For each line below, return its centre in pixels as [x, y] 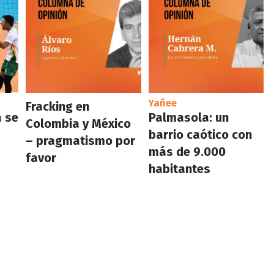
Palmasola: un [188, 117]
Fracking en [58, 106]
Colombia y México [79, 123]
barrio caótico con [200, 134]
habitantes [179, 168]
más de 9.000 [187, 151]
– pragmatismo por [81, 140]
